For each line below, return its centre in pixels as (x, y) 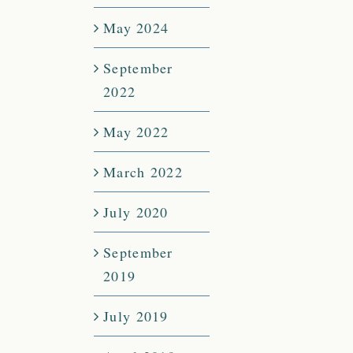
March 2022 (143, 172)
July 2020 (136, 212)
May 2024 (136, 28)
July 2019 (136, 316)
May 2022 (136, 132)
